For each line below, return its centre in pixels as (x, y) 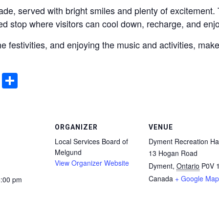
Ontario (188, 165)
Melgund (68, 152)
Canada (161, 178)
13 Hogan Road (173, 153)
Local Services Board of (91, 141)
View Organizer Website (92, 163)
